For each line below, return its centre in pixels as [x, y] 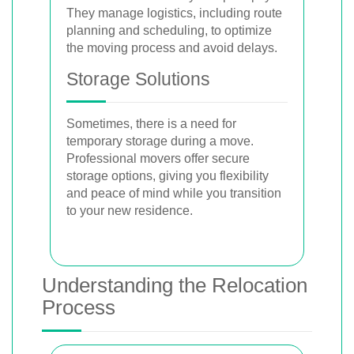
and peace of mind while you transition [174, 193]
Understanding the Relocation [175, 285]
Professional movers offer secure [158, 158]
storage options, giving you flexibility [168, 176]
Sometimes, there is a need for [151, 124]
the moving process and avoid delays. [172, 48]
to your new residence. [130, 211]
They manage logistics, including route [174, 13]
